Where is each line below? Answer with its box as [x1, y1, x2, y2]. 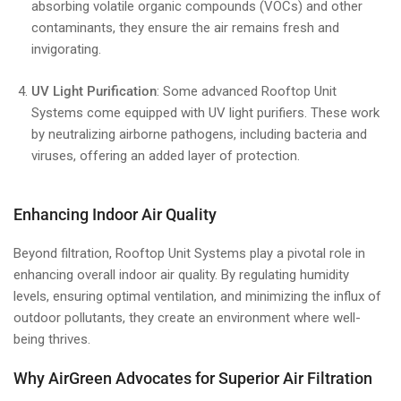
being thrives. [13, 331, 90, 347]
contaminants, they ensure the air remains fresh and [31, 20, 339, 36]
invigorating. [31, 41, 101, 57]
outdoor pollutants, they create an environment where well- [13, 310, 361, 326]
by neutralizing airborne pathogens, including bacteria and [31, 125, 367, 142]
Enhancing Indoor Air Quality [13, 205, 217, 224]
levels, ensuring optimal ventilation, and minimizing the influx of [13, 288, 381, 304]
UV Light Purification [31, 82, 157, 99]
